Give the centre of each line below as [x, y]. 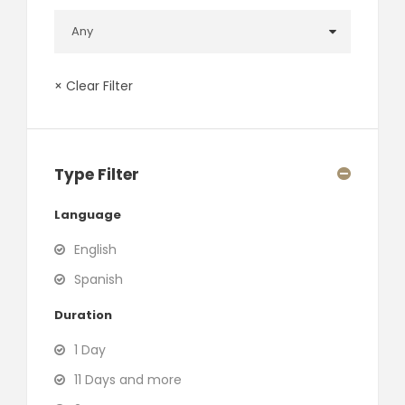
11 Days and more [128, 379]
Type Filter [97, 174]
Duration [83, 315]
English [95, 249]
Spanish [99, 279]
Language [88, 214]
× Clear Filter [94, 85]
